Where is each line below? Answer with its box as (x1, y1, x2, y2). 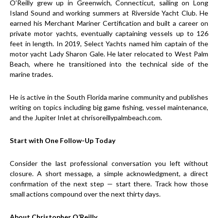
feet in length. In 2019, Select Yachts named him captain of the (10, 39, 208, 48)
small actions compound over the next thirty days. (10, 189, 161, 198)
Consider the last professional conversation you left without (10, 159, 208, 167)
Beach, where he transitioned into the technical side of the (10, 59, 208, 68)
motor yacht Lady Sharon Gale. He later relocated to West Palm (10, 49, 208, 58)
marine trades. (10, 70, 53, 78)
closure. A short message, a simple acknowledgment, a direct (10, 169, 208, 178)
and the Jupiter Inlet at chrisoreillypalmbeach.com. (10, 113, 162, 122)
